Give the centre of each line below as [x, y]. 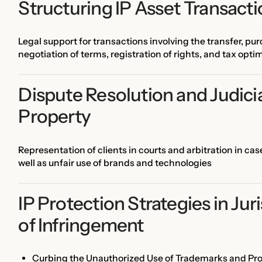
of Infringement [81, 225]
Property [55, 117]
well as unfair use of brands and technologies [115, 163]
